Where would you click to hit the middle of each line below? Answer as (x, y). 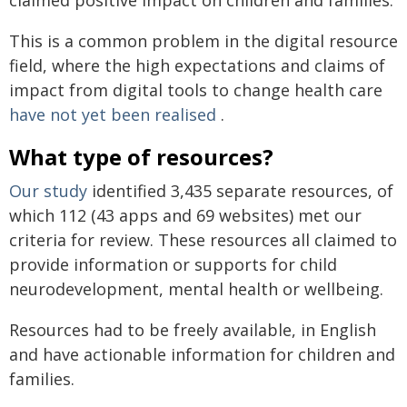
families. (42, 378)
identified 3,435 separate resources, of (240, 190)
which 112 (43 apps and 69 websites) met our (185, 215)
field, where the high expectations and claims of (197, 65)
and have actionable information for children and (202, 354)
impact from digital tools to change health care (196, 89)
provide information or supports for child (173, 264)
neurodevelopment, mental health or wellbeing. (196, 288)
